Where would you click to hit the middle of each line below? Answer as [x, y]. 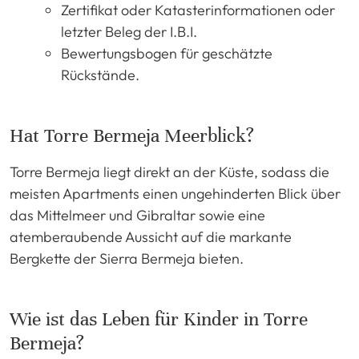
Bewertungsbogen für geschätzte [167, 53]
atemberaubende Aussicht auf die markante [151, 236]
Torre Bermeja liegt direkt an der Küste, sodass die [169, 171]
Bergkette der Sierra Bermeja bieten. [127, 258]
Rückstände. [100, 75]
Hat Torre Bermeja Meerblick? [132, 135]
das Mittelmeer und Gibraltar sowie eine [137, 215]
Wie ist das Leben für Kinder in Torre [159, 319]
